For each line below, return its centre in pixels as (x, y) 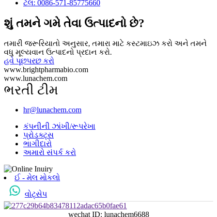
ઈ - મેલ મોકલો (37, 178)
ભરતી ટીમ (31, 90)
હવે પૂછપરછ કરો (29, 61)
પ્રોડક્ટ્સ (39, 135)
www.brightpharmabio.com (46, 70)
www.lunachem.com (36, 78)
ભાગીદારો (38, 144)
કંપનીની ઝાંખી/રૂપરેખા (59, 126)
